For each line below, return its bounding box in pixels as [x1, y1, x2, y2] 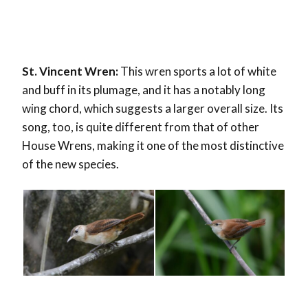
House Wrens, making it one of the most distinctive [22, 137, 284, 153]
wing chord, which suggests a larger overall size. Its [22, 100, 283, 115]
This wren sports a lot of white [120, 63, 276, 78]
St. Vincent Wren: [22, 63, 120, 78]
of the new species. [22, 156, 119, 171]
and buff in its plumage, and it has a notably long [22, 82, 265, 97]
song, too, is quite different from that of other [22, 119, 259, 134]
